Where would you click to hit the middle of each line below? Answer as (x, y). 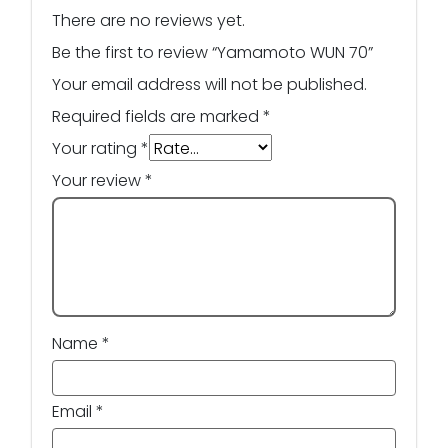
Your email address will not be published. (209, 84)
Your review (98, 180)
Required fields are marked (157, 116)
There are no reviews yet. (148, 20)
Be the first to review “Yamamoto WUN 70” (212, 52)
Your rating (96, 148)
